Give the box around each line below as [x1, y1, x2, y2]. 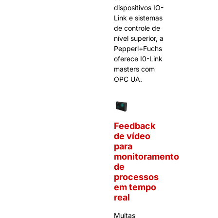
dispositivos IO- [114, 3, 163, 12]
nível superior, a [114, 34, 163, 43]
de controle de [114, 24, 160, 33]
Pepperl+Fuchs [114, 44, 162, 53]
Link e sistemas [114, 14, 163, 22]
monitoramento [114, 151, 179, 162]
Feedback [114, 120, 155, 131]
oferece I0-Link [114, 54, 163, 63]
